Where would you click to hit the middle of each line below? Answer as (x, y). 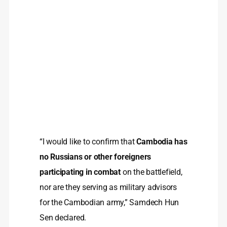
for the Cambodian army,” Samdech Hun (109, 202)
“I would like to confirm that (88, 141)
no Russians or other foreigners (96, 157)
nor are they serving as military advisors (108, 187)
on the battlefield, (151, 172)
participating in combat (80, 172)
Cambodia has (162, 141)
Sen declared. (63, 217)
